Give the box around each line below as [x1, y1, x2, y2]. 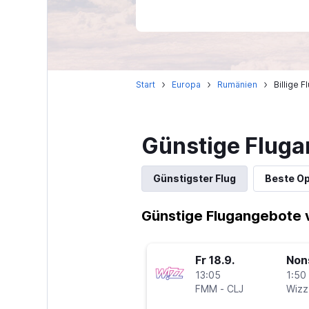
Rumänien [217, 79, 257, 90]
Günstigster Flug [152, 172, 236, 184]
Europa [171, 79, 201, 90]
